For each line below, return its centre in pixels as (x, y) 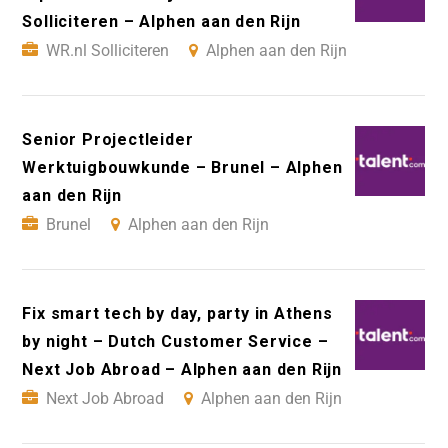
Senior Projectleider (108, 139)
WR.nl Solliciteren (108, 50)
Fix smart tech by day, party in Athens (177, 313)
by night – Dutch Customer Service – (175, 341)
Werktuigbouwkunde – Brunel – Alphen (182, 167)
